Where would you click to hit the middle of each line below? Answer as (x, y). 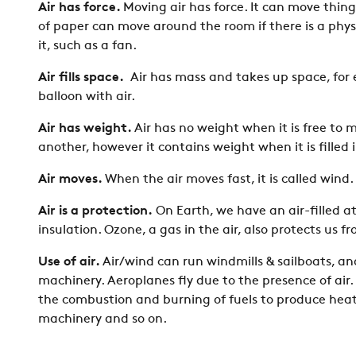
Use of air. (70, 262)
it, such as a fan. (87, 46)
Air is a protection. (95, 211)
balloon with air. (87, 97)
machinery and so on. (103, 319)
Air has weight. (86, 128)
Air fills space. (84, 77)
